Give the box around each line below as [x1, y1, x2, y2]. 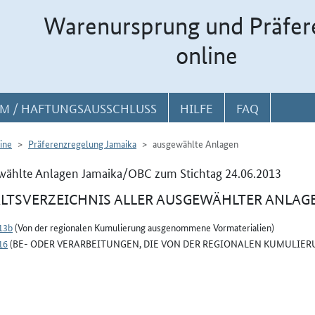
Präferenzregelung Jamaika [28, 136, 136, 150]
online [176, 41, 238, 70]
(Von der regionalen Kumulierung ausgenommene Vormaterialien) [13, 220, 274, 234]
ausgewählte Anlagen [153, 136, 238, 150]
